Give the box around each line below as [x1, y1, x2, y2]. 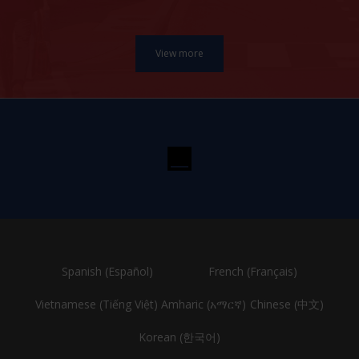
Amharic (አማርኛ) [161, 296, 247, 313]
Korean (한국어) [139, 329, 220, 345]
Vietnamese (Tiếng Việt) [35, 296, 159, 313]
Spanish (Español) [61, 264, 153, 280]
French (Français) [208, 264, 298, 280]
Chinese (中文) [249, 296, 324, 313]
